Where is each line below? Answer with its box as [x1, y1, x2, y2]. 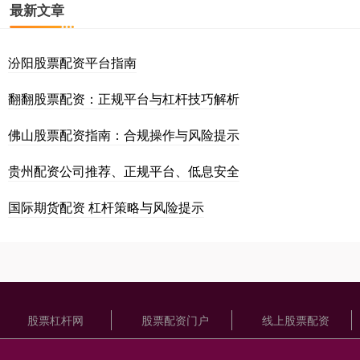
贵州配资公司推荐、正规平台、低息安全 [8, 162, 239, 181]
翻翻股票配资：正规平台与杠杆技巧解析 [8, 89, 239, 108]
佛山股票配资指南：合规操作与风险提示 [8, 125, 239, 145]
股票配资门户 [141, 312, 210, 329]
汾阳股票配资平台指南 [8, 53, 137, 72]
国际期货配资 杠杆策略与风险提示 [8, 198, 204, 217]
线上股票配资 [261, 312, 329, 329]
